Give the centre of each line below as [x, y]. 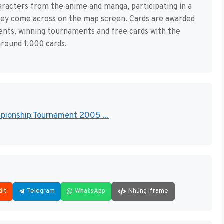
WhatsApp [90, 191]
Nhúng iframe [148, 191]
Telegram [41, 191]
